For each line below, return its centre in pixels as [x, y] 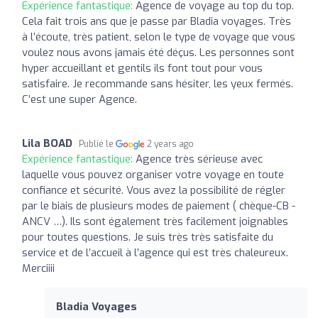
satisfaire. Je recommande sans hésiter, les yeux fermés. [158, 83]
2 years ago [171, 144]
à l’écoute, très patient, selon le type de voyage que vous [159, 37]
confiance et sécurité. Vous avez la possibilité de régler [154, 190]
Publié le [97, 144]
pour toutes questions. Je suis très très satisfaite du [148, 237]
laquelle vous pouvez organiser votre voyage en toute [153, 174]
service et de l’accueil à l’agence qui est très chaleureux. [155, 252]
